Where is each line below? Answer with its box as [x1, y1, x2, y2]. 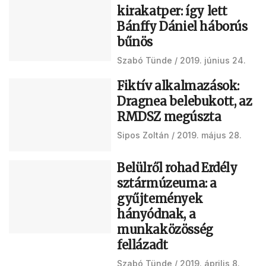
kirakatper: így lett [117, 4, 228, 18]
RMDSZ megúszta [117, 109, 221, 124]
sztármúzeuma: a [117, 175, 217, 191]
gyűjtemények [117, 191, 203, 206]
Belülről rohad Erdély [117, 160, 237, 175]
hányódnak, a [117, 206, 196, 221]
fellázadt [117, 237, 168, 252]
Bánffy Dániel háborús [117, 19, 248, 34]
